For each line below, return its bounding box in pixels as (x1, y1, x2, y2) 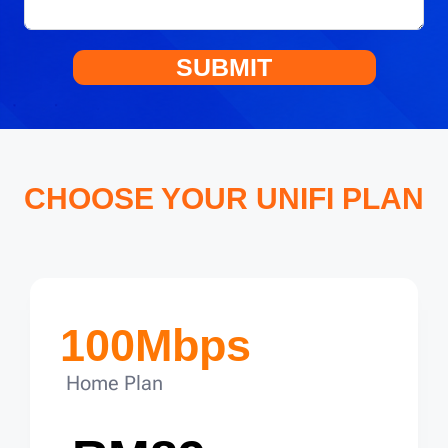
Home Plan (66, 370, 163, 395)
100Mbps (60, 319, 251, 371)
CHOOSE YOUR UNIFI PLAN (24, 181, 424, 215)
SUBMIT (176, 53, 272, 82)
